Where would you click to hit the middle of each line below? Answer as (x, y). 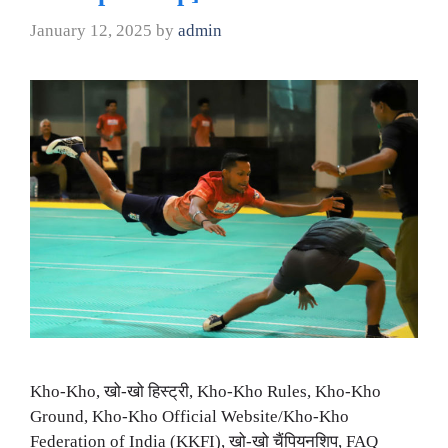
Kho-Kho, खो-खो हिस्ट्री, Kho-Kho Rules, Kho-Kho (205, 392)
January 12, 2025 (91, 30)
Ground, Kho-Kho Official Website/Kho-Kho (189, 417)
